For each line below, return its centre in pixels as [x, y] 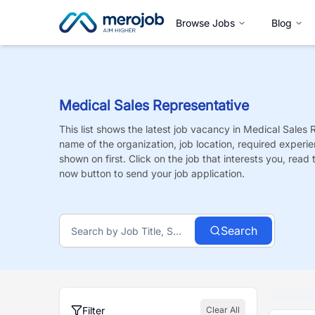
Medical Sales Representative [154, 105]
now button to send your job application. [152, 173]
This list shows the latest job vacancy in [151, 129]
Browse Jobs [205, 22]
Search [239, 231]
